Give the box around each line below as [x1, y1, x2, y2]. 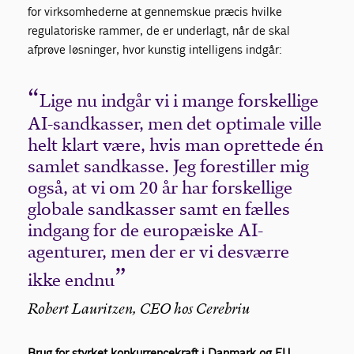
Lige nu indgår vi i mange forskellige [40, 90, 319, 112]
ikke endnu [28, 269, 115, 292]
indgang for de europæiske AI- [28, 220, 264, 242]
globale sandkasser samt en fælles [28, 198, 291, 220]
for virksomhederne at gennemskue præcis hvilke [28, 4, 283, 20]
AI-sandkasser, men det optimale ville [28, 113, 322, 135]
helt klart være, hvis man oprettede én [28, 134, 324, 156]
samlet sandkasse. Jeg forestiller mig [28, 156, 310, 178]
